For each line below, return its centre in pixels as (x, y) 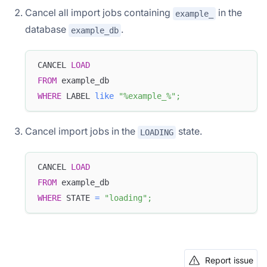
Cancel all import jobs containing (99, 13)
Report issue (229, 260)
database (47, 30)
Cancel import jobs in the (81, 131)
